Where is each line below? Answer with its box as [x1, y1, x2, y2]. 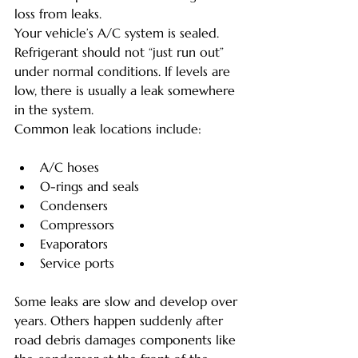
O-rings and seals [40, 178, 139, 195]
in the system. [14, 101, 93, 118]
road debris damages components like [14, 332, 240, 348]
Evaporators [40, 236, 108, 253]
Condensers [40, 197, 108, 214]
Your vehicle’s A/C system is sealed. [14, 25, 223, 42]
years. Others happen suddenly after [14, 312, 227, 329]
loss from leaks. [14, 6, 101, 22]
